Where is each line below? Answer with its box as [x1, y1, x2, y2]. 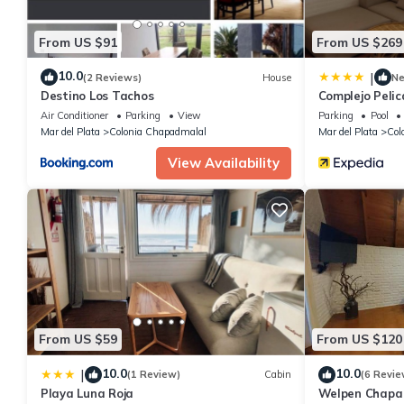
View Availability [167, 154, 280, 172]
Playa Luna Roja [41, 385, 134, 400]
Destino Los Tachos [41, 88, 154, 104]
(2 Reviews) [83, 70, 142, 84]
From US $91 [39, 33, 117, 50]
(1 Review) [127, 368, 180, 381]
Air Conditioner [41, 109, 108, 123]
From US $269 [316, 33, 402, 50]
